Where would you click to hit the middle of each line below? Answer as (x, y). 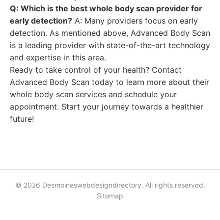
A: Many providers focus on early (135, 21)
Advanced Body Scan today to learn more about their (110, 82)
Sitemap (110, 196)
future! (22, 119)
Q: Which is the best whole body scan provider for (106, 8)
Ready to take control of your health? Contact (96, 70)
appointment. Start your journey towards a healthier (107, 107)
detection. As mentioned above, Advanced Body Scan (110, 33)
